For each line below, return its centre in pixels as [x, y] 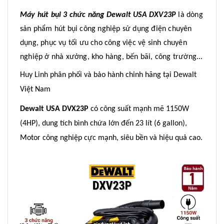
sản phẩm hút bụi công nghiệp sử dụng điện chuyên [106, 29]
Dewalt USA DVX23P [54, 109]
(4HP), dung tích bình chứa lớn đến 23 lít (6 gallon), [103, 124]
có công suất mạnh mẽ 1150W [139, 109]
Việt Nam [35, 90]
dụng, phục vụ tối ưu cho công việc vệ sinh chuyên [103, 43]
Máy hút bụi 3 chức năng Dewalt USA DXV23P [98, 15]
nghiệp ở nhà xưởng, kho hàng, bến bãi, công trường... [111, 57]
